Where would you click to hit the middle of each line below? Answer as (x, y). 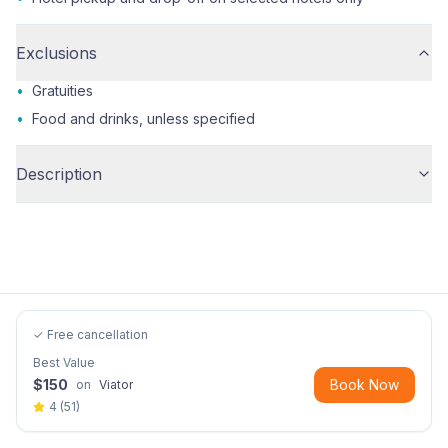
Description (59, 174)
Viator (116, 384)
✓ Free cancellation (90, 334)
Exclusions (56, 53)
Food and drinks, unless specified (143, 118)
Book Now (364, 384)
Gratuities (62, 90)
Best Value (64, 362)
